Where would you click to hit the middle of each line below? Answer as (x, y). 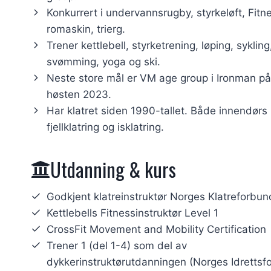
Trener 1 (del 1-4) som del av (117, 246)
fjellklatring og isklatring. (105, 127)
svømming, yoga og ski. (103, 62)
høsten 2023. (79, 95)
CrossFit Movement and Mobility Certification (156, 230)
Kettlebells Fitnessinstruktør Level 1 (132, 213)
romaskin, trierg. (86, 29)
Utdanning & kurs (113, 169)
